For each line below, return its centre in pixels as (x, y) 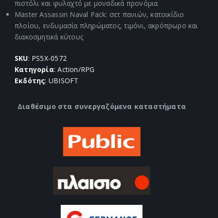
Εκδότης (30, 81)
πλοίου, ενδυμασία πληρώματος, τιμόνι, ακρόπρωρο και (106, 26)
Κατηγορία (34, 70)
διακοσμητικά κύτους (49, 37)
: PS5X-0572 (47, 58)
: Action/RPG (74, 70)
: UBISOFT (62, 81)
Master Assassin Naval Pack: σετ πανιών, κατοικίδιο (100, 15)
